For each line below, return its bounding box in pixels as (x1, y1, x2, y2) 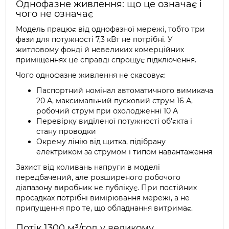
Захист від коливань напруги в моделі (16, 163, 160, 172)
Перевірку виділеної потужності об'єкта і (36, 117, 192, 126)
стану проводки (36, 127, 96, 136)
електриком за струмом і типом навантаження (36, 147, 212, 156)
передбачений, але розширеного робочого (16, 173, 180, 182)
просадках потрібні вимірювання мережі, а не (16, 193, 190, 202)
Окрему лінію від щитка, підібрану (36, 137, 166, 146)
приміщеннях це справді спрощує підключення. (16, 55, 196, 64)
